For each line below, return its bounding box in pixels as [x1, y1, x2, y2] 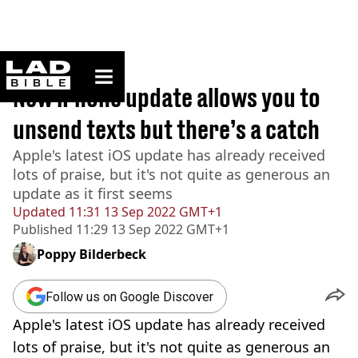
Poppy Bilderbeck [37, 245, 146, 263]
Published [13, 221, 73, 238]
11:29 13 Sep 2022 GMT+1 [73, 221, 229, 238]
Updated [13, 203, 66, 221]
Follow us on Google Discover [46, 288, 213, 304]
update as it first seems [13, 184, 173, 203]
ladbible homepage [70, 60, 165, 74]
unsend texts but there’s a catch [13, 114, 320, 145]
